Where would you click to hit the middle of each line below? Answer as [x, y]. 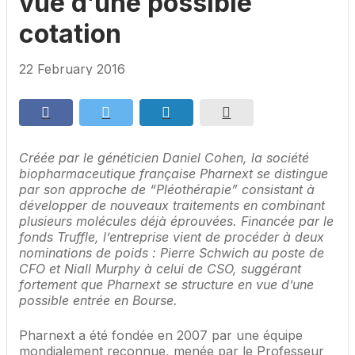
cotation [70, 34]
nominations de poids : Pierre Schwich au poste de [172, 253]
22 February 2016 [72, 69]
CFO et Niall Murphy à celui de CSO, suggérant [160, 269]
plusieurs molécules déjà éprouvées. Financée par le [176, 221]
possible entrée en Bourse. [98, 301]
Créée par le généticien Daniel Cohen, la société [164, 158]
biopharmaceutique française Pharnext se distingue [174, 174]
